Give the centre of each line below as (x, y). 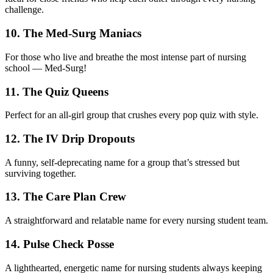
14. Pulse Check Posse (59, 244)
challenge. (24, 10)
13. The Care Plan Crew (66, 197)
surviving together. (41, 173)
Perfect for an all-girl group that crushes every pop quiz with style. (132, 115)
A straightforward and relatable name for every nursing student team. (136, 221)
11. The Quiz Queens (57, 91)
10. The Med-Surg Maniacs (73, 34)
